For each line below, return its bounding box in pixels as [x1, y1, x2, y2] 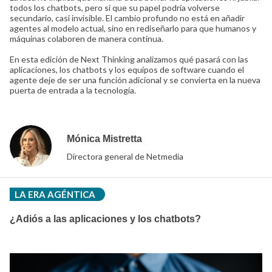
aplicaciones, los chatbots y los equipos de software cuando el [10, 64, 244, 75]
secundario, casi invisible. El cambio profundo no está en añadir [10, 13, 245, 23]
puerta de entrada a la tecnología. [10, 85, 136, 95]
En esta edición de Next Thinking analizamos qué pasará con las [10, 54, 248, 64]
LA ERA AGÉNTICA [15, 189, 95, 200]
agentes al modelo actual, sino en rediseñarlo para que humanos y [10, 23, 256, 33]
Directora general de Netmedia [67, 151, 183, 161]
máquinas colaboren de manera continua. [10, 33, 165, 44]
